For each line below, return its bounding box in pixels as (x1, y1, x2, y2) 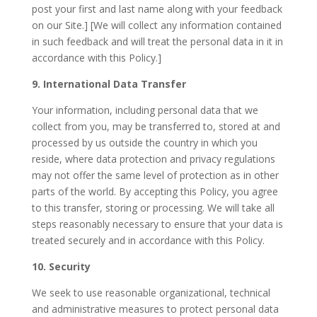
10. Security (31, 260, 91, 273)
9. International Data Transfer (31, 77, 186, 91)
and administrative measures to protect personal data (31, 302, 279, 316)
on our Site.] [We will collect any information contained (31, 18, 282, 32)
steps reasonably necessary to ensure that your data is (31, 217, 283, 231)
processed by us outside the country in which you (31, 136, 258, 149)
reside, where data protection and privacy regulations (31, 152, 275, 166)
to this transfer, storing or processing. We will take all (31, 201, 275, 214)
